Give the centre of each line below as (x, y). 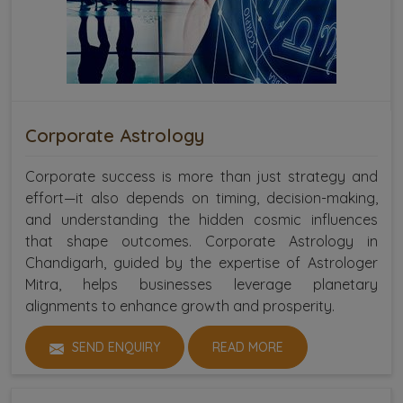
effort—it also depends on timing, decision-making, (201, 198)
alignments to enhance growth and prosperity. (180, 306)
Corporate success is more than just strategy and (201, 177)
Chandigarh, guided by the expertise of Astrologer (201, 263)
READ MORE (248, 348)
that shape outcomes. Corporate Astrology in (201, 242)
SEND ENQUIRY (114, 348)
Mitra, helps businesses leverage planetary (201, 285)
